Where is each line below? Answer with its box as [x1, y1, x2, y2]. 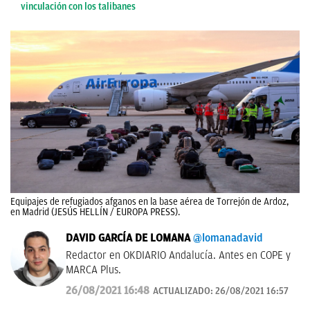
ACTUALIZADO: [153, 286, 215, 296]
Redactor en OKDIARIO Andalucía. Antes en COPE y [66, 249, 291, 262]
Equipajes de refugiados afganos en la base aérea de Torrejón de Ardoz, [10, 197, 289, 207]
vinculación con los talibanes [21, 1, 136, 12]
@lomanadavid [193, 232, 263, 244]
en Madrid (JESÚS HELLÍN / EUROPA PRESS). [10, 207, 180, 217]
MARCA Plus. [66, 264, 121, 276]
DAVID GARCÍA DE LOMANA [66, 232, 190, 244]
